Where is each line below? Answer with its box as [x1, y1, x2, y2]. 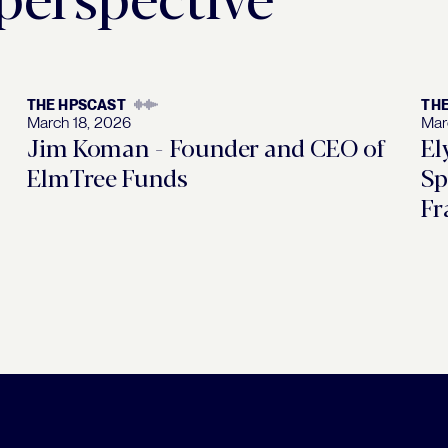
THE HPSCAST [26, 96, 126, 113]
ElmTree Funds [26, 158, 188, 194]
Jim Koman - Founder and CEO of [26, 128, 385, 164]
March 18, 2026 [26, 112, 131, 132]
